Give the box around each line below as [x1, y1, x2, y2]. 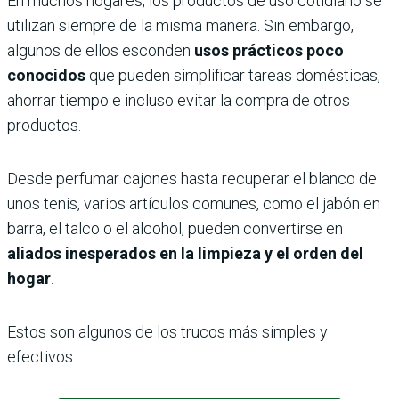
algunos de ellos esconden [7, 41, 194, 61]
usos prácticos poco [194, 41, 344, 61]
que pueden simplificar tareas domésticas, [85, 66, 380, 85]
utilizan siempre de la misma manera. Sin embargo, [7, 16, 354, 36]
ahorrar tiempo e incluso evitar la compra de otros [7, 91, 350, 110]
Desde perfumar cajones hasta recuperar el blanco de [7, 169, 377, 189]
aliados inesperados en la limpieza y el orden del [7, 244, 363, 264]
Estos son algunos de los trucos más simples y [7, 322, 328, 342]
